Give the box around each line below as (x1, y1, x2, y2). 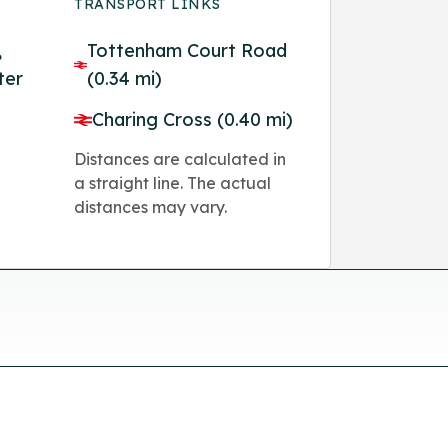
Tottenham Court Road (87, 38, 288, 62)
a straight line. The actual (74, 172, 272, 193)
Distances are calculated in (74, 148, 287, 169)
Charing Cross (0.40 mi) (92, 107, 294, 131)
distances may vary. (74, 196, 228, 217)
